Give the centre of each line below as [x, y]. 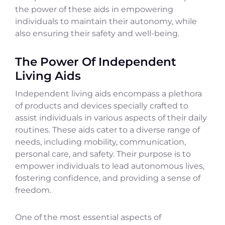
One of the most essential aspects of [88, 217]
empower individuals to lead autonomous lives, [110, 166]
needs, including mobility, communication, [100, 142]
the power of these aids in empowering [94, 10]
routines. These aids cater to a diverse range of [107, 130]
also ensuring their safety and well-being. [97, 34]
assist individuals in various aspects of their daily [111, 118]
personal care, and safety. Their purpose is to [103, 154]
